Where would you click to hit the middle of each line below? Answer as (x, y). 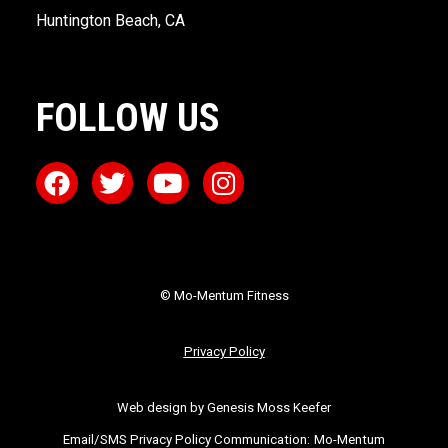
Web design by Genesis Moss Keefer (224, 407)
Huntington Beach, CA (110, 20)
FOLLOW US (128, 117)
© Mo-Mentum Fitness (224, 295)
